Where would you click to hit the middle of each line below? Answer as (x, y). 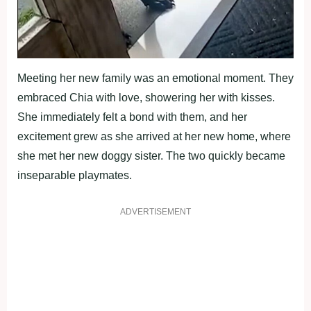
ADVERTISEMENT (155, 212)
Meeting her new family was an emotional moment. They (155, 78)
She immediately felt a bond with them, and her (132, 117)
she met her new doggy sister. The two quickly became (151, 156)
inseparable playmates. (75, 176)
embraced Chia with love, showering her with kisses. (146, 98)
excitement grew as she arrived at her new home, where (154, 137)
